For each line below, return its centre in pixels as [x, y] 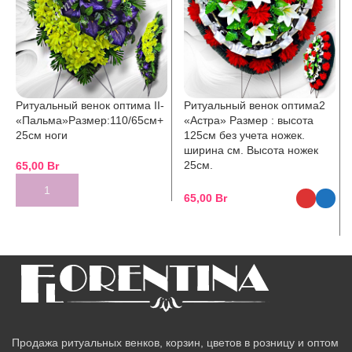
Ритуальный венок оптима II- [90, 105]
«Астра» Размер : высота [249, 120]
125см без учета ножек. [244, 135]
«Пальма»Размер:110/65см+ [90, 120]
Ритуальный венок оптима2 [255, 105]
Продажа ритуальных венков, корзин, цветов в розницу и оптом [175, 342]
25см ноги [42, 135]
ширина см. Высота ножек [251, 150]
